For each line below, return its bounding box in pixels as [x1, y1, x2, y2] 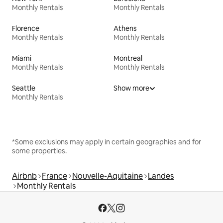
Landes [148, 171, 174, 182]
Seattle [12, 84, 35, 93]
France [42, 171, 67, 182]
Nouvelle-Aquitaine [72, 171, 143, 182]
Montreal [113, 54, 142, 63]
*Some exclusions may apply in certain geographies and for [12, 137, 201, 147]
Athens [113, 24, 137, 33]
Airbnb [12, 171, 37, 182]
